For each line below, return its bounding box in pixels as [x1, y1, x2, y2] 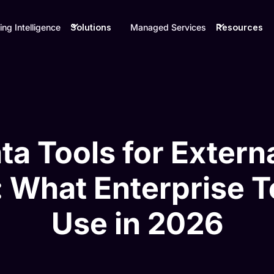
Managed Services [130, 21, 207, 32]
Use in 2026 [51, 205, 223, 242]
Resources [215, 21, 263, 32]
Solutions [70, 21, 111, 32]
